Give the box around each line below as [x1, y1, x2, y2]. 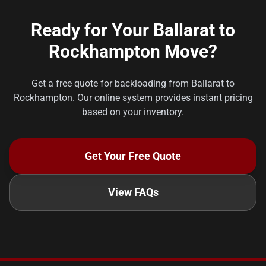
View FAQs [107, 186, 159, 198]
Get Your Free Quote [85, 150, 181, 162]
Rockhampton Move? [49, 41, 217, 62]
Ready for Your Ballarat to [31, 20, 235, 40]
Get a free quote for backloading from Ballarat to [31, 78, 235, 89]
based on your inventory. [82, 106, 184, 118]
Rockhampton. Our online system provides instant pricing [13, 92, 253, 103]
